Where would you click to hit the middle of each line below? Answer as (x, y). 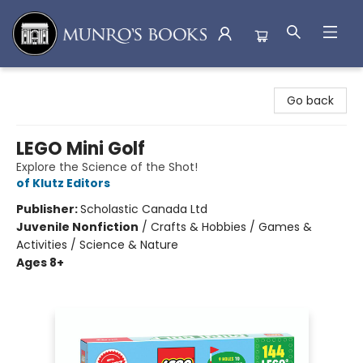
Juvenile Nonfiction (77, 227)
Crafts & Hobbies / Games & (231, 227)
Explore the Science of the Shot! (107, 167)
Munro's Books (52, 83)
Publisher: (48, 209)
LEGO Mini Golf (81, 149)
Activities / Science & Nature (97, 245)
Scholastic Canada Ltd (144, 209)
